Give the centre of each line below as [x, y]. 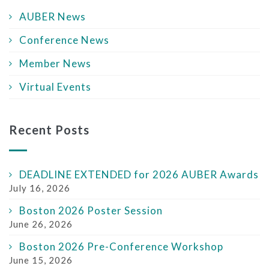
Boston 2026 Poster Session [91, 210]
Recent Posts [49, 129]
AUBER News [53, 16]
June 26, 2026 [41, 224]
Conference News [64, 40]
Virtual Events [55, 86]
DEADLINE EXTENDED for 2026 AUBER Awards [139, 174]
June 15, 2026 [41, 260]
